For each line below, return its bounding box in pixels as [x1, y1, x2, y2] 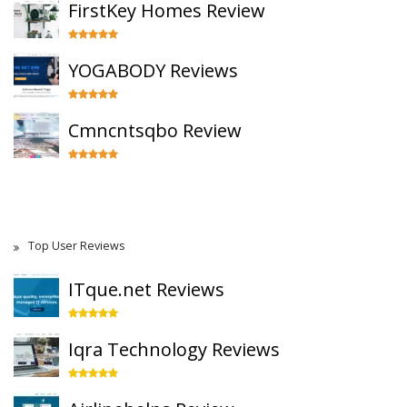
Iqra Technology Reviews [68, 337, 280, 362]
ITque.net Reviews [68, 277, 224, 302]
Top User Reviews [28, 238, 124, 253]
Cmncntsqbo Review [68, 118, 242, 143]
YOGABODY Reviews [68, 58, 238, 83]
